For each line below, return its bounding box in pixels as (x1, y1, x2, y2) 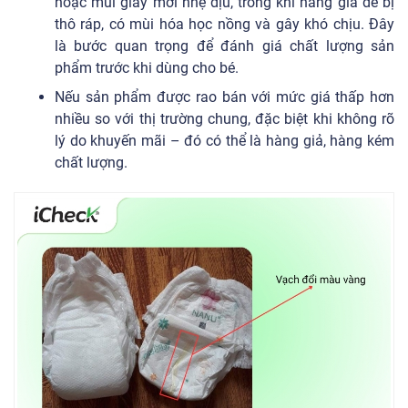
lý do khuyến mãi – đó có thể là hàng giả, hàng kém (55, 131, 394, 149)
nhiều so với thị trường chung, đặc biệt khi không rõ (55, 109, 394, 127)
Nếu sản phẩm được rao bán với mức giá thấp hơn (55, 87, 394, 106)
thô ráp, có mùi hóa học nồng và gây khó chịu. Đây (55, 15, 394, 33)
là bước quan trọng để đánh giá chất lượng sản (55, 36, 394, 55)
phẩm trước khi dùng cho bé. (55, 58, 239, 76)
